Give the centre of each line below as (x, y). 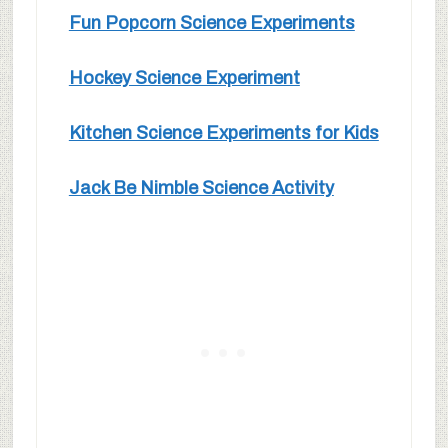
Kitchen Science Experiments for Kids (223, 133)
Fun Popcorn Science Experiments (211, 23)
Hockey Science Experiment (184, 78)
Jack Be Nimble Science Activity (201, 188)
